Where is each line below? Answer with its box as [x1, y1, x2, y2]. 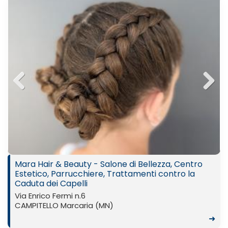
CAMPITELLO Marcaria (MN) [15, 200, 113, 211]
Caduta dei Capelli [15, 178, 88, 189]
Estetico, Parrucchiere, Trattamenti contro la [15, 168, 195, 180]
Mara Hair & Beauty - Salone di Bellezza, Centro [15, 158, 203, 170]
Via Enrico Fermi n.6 [15, 190, 85, 201]
